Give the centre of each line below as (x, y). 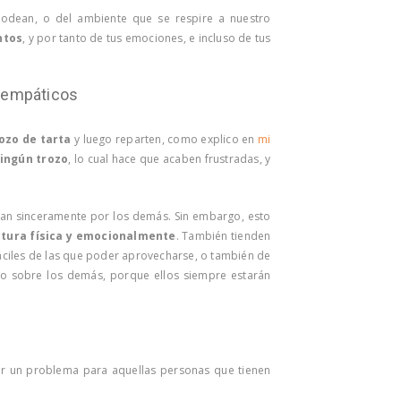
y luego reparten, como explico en (165, 139)
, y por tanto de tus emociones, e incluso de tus (147, 38)
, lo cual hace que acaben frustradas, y (170, 158)
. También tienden (223, 235)
